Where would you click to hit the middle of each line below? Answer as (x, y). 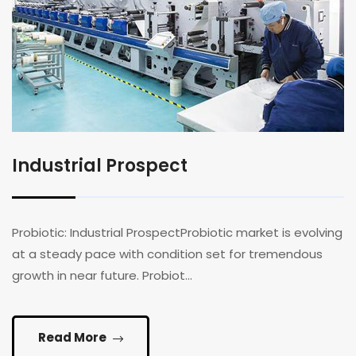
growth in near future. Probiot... (102, 276)
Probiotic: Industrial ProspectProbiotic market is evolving (177, 233)
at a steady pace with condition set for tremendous (167, 254)
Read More (74, 338)
